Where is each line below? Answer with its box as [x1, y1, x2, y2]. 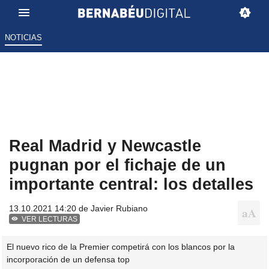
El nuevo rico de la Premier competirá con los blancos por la [7, 241, 235, 252]
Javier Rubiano [91, 204, 148, 214]
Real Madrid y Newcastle [9, 136, 201, 156]
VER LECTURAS [22, 215, 78, 224]
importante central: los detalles [9, 175, 253, 194]
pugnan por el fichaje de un [9, 156, 226, 175]
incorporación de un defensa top [7, 254, 130, 264]
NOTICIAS [4, 33, 42, 43]
